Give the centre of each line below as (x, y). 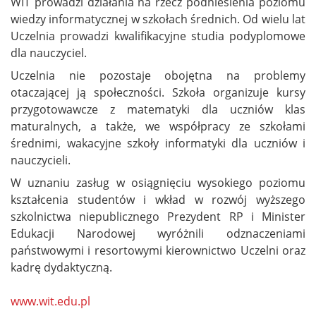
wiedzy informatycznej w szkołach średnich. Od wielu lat (158, 19)
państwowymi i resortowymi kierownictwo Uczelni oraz (158, 251)
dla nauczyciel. (49, 53)
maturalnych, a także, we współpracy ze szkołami (158, 127)
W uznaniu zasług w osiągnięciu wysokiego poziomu (158, 183)
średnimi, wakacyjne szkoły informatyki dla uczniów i (158, 144)
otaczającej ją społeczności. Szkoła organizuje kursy (158, 93)
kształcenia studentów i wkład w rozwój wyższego (158, 200)
